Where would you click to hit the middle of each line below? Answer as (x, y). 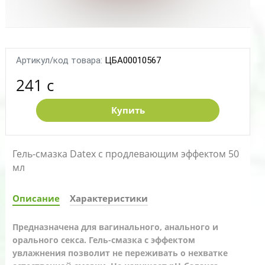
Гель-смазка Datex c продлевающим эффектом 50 (126, 154)
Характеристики (109, 198)
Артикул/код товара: (59, 61)
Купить (128, 110)
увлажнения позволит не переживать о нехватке (120, 253)
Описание (36, 198)
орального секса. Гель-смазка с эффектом (104, 240)
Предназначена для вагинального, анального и (115, 227)
